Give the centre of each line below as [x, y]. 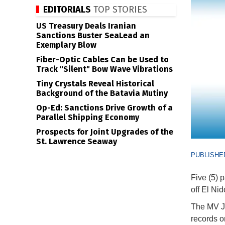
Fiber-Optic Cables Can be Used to [102, 60]
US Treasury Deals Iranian [86, 26]
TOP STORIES [119, 10]
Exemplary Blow [66, 45]
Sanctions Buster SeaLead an [93, 35]
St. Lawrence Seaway [77, 141]
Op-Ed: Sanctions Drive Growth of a [104, 108]
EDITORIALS [67, 10]
